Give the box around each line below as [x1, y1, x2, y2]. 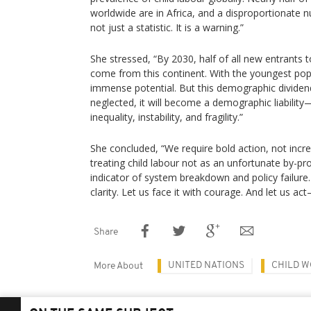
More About [94, 261, 143, 271]
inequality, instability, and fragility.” [90, 110, 243, 124]
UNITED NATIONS [168, 260, 244, 271]
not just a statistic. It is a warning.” [90, 21, 244, 34]
